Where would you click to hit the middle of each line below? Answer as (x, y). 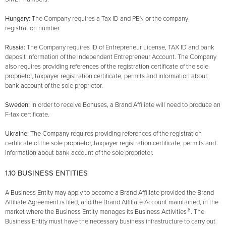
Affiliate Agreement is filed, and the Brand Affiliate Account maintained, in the (112, 203)
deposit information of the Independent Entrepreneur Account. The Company (111, 57)
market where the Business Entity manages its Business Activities (96, 212)
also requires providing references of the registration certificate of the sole (107, 67)
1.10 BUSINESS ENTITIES (46, 173)
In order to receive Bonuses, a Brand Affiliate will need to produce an (126, 105)
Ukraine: (18, 134)
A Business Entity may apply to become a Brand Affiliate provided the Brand (109, 193)
